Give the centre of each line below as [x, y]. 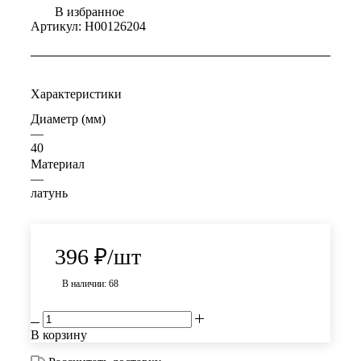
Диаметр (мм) [68, 119]
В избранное [89, 12]
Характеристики [76, 94]
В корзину [59, 335]
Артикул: [56, 27]
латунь [49, 193]
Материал [58, 164]
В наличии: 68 [90, 284]
